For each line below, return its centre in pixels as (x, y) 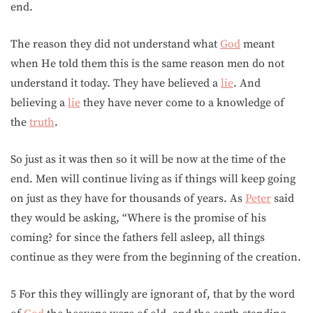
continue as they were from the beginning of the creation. (156, 257)
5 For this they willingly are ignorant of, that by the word (153, 294)
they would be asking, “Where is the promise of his (138, 218)
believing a (39, 103)
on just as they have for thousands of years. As (128, 198)
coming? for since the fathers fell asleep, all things (138, 238)
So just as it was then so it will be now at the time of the (148, 159)
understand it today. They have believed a (116, 83)
